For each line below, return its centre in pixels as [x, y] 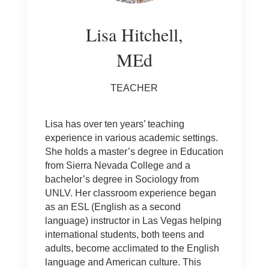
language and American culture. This [123, 262]
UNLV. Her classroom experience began [130, 193]
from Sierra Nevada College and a [117, 165]
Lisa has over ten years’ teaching [114, 124]
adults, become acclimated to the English [132, 248]
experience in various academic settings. [131, 138]
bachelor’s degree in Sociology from [122, 179]
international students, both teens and [124, 234]
